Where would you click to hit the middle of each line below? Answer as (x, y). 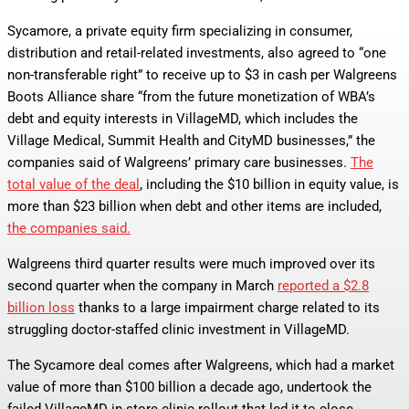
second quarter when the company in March (142, 286)
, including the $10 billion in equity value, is (269, 185)
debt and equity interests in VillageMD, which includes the (183, 119)
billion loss (41, 308)
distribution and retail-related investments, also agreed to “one (197, 53)
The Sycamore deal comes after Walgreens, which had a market (201, 366)
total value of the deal (73, 185)
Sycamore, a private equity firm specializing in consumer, (180, 31)
